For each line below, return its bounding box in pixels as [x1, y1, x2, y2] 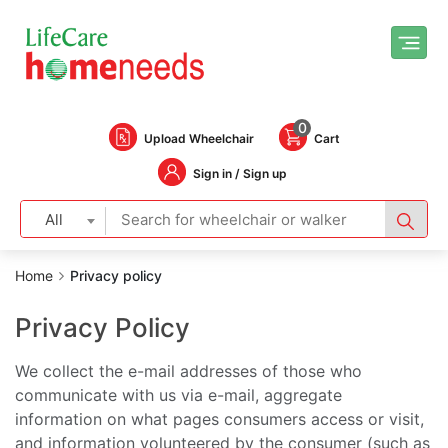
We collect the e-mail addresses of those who [15, 361, 362, 382]
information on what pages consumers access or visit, [15, 409, 424, 430]
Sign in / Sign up [193, 166, 287, 182]
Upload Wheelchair [144, 131, 254, 147]
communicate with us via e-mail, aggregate [15, 385, 342, 406]
